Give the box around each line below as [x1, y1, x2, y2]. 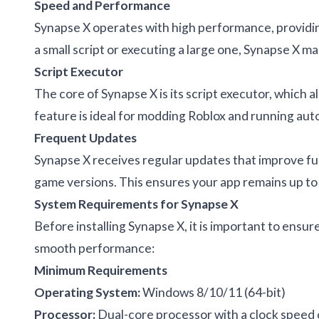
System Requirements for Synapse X [34, 196, 239, 211]
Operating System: [34, 284, 140, 300]
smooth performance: [34, 240, 155, 256]
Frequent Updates [34, 130, 137, 145]
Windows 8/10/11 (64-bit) [140, 284, 286, 300]
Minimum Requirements [34, 262, 167, 278]
